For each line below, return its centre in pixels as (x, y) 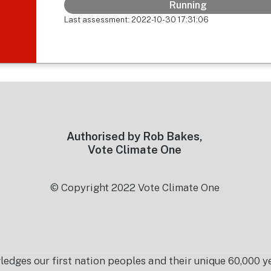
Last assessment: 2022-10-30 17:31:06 (136, 19)
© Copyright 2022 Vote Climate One (135, 188)
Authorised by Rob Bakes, (135, 136)
